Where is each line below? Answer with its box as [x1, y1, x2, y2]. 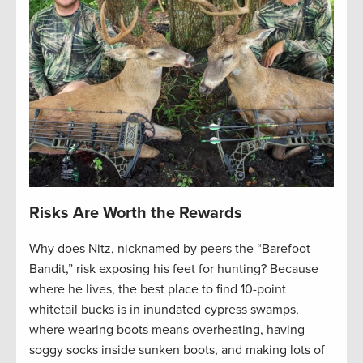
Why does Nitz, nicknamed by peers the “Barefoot [29, 240, 310, 257]
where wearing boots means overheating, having [29, 321, 305, 338]
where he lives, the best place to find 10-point [29, 280, 286, 297]
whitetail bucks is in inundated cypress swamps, [29, 301, 299, 318]
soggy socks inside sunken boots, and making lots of [29, 341, 325, 358]
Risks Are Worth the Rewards [29, 203, 242, 223]
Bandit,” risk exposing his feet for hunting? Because [29, 260, 318, 277]
